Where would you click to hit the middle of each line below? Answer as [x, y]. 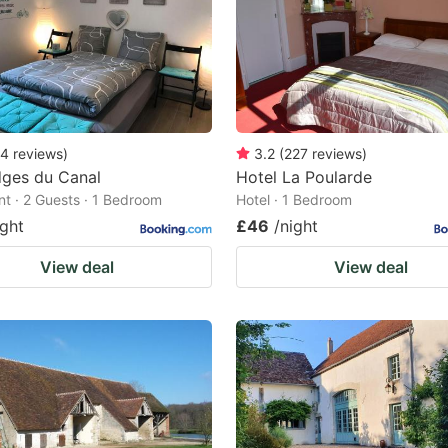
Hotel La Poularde [304, 176]
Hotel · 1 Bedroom [294, 199]
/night [296, 225]
